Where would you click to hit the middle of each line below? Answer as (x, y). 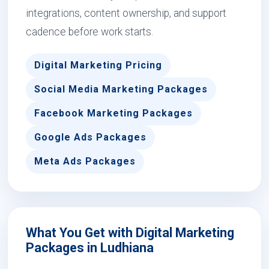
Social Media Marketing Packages (121, 89)
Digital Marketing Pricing (98, 65)
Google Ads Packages (90, 137)
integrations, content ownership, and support (126, 13)
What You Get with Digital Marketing (130, 233)
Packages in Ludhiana (90, 248)
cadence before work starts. (89, 32)
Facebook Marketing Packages (113, 113)
